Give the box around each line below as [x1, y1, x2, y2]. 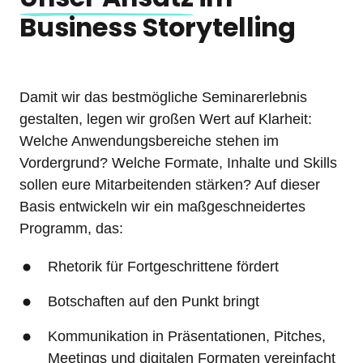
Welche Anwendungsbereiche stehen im [19, 132, 279, 149]
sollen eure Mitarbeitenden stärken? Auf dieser [19, 176, 320, 193]
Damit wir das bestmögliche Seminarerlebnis [19, 88, 307, 105]
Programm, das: [19, 220, 123, 237]
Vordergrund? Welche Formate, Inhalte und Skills [19, 154, 337, 171]
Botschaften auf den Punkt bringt [48, 293, 260, 310]
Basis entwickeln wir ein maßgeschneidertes [19, 198, 305, 215]
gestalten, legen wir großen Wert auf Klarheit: [19, 110, 312, 127]
